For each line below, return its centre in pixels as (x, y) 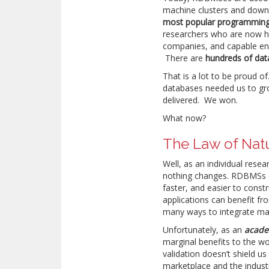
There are (184, 58)
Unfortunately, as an (204, 230)
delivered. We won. (201, 100)
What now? (185, 118)
